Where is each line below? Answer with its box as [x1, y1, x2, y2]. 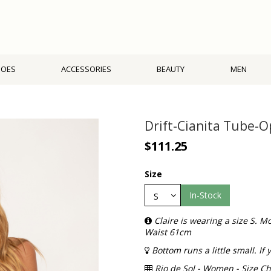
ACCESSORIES [61, 64, 112, 75]
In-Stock [189, 189, 221, 201]
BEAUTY [157, 64, 185, 75]
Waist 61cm [145, 226, 191, 238]
